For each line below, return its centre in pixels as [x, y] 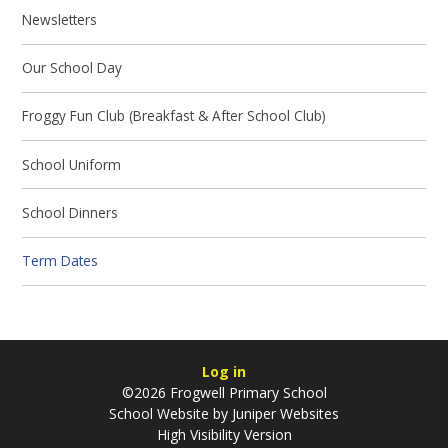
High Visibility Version [224, 435]
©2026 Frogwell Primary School [224, 393]
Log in [224, 372]
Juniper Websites [285, 414]
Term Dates [60, 261]
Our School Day [72, 68]
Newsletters [60, 19]
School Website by [170, 414]
